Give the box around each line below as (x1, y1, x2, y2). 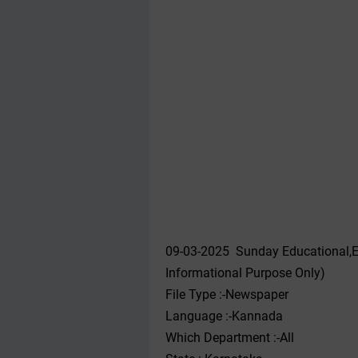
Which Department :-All (165, 330, 294, 345)
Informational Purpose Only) (165, 265, 325, 280)
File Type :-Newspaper (165, 287, 288, 302)
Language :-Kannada (165, 308, 283, 324)
